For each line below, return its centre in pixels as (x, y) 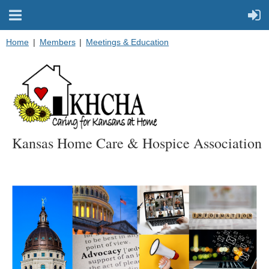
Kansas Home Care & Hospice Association (137, 143)
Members (57, 42)
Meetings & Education (128, 42)
